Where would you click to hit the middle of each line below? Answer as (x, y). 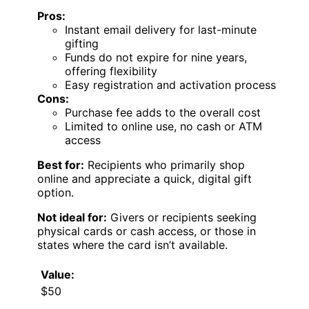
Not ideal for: (72, 218)
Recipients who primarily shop (165, 165)
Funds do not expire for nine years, (156, 58)
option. (56, 193)
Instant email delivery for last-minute (161, 30)
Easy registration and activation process (170, 85)
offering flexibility (111, 71)
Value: (58, 275)
